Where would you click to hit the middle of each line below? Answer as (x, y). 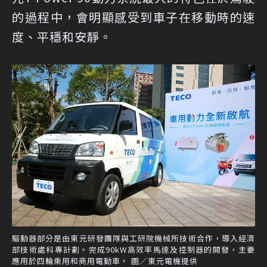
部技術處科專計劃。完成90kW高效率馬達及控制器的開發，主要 (133, 249)
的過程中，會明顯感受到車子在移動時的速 (133, 17)
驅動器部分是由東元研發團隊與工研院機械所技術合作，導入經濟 (133, 238)
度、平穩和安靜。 (62, 37)
